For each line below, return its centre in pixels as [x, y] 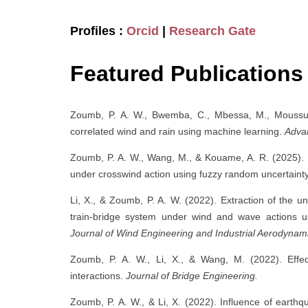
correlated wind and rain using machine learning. [177, 131]
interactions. [98, 276]
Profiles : [98, 31]
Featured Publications [187, 74]
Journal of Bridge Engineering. [192, 276]
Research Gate [212, 31]
